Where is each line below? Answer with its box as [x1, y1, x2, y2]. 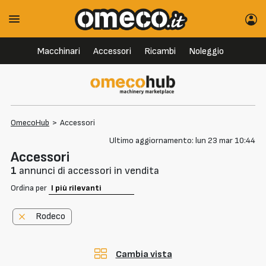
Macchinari [37, 46, 80, 58]
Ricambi [144, 46, 176, 58]
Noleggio [188, 46, 224, 58]
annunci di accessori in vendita [17, 164, 159, 178]
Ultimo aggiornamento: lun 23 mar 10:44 [109, 135, 255, 145]
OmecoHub [11, 117, 49, 128]
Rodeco [35, 210, 65, 222]
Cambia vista [115, 249, 172, 261]
